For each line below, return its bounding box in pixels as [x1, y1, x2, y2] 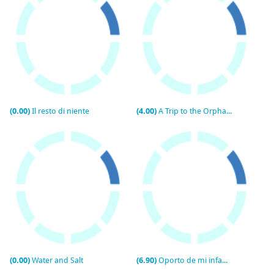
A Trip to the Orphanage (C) [158, 106, 227, 116]
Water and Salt [32, 256, 83, 265]
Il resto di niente [32, 106, 89, 116]
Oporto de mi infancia [158, 256, 223, 265]
